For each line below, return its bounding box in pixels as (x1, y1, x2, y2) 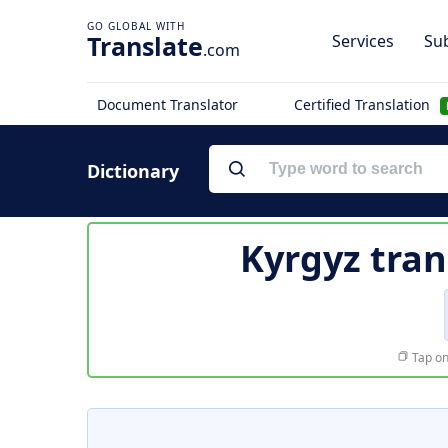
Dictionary (87, 159, 179, 183)
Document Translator (97, 95, 238, 114)
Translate (87, 29, 203, 63)
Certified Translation (293, 95, 434, 114)
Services (332, 30, 394, 52)
